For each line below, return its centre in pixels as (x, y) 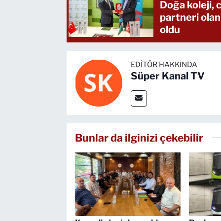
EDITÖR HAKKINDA (164, 64)
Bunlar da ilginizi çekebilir (139, 137)
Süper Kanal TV (167, 76)
